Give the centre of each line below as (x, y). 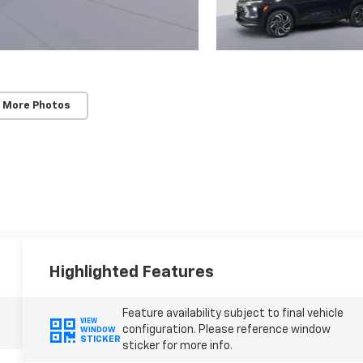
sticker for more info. (177, 346)
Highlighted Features (132, 273)
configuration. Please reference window (226, 330)
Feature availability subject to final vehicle (233, 314)
